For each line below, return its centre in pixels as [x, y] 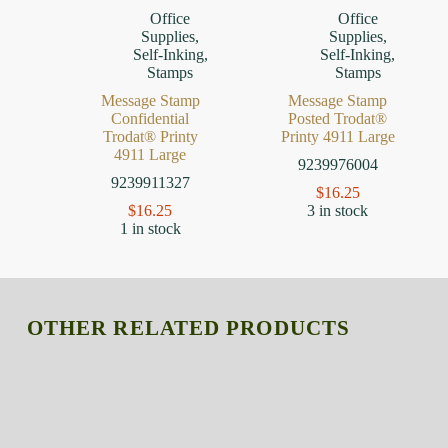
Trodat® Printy [150, 136]
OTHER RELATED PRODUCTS [188, 327]
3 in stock [338, 210]
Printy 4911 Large [337, 136]
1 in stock [150, 228]
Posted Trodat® [338, 118]
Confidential [150, 118]
